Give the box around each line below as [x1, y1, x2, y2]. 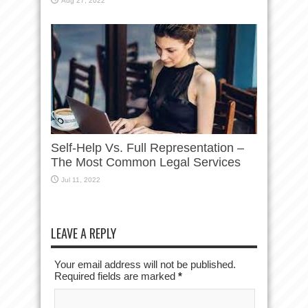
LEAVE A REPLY [51, 224, 116, 242]
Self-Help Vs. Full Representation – [51, 141, 244, 155]
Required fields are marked [54, 270, 178, 282]
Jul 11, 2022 [61, 176, 100, 184]
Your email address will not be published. [54, 258, 236, 270]
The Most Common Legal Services [51, 155, 241, 169]
